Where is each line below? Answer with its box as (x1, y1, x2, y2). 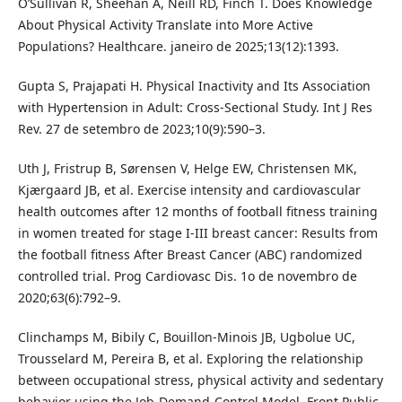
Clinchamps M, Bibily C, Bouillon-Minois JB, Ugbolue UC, (17, 328, 355, 345)
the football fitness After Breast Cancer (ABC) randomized (17, 245, 363, 263)
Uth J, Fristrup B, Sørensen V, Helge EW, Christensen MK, (17, 159, 357, 177)
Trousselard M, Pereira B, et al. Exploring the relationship (17, 349, 363, 367)
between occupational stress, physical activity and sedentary (17, 371, 383, 389)
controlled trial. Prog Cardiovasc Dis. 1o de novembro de (17, 267, 357, 284)
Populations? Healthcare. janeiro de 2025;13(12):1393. (17, 37, 339, 55)
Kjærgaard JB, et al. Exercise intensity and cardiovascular (17, 180, 361, 198)
